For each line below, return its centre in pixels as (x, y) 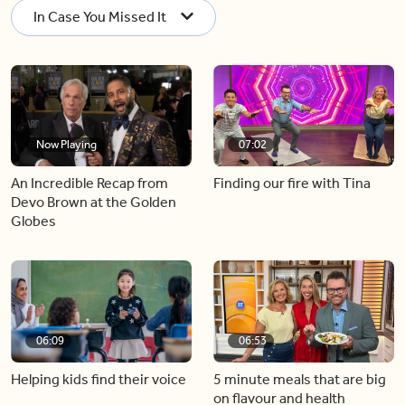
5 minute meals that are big (300, 379)
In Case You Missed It (100, 16)
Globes (33, 221)
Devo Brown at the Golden (94, 202)
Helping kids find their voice (99, 379)
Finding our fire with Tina (292, 183)
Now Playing (66, 144)
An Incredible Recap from (89, 183)
